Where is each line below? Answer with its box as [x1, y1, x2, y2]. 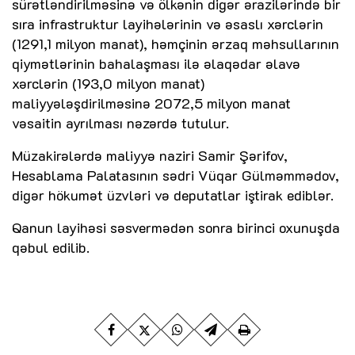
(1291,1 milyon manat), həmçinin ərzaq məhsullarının [12, 34, 339, 54]
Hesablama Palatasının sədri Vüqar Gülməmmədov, [12, 166, 339, 185]
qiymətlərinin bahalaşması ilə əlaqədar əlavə [12, 54, 300, 74]
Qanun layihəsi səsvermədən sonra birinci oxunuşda [12, 218, 340, 238]
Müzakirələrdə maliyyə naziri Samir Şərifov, [12, 146, 288, 166]
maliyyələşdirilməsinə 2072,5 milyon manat [12, 94, 291, 113]
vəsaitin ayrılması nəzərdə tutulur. [12, 113, 229, 133]
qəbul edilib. [12, 238, 90, 258]
